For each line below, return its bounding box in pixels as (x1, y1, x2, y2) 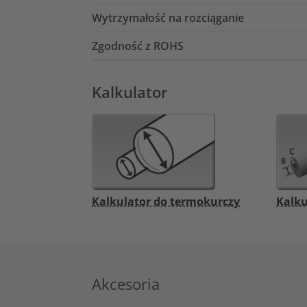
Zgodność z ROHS (92, 38, 184, 53)
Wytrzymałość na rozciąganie (92, 10, 244, 25)
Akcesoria (92, 274, 160, 295)
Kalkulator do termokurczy (92, 194, 240, 210)
